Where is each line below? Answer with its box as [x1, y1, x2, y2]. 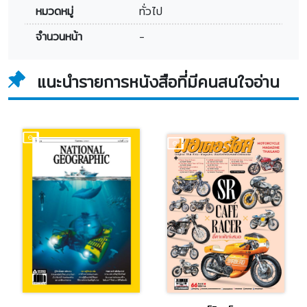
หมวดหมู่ [36, 3, 73, 21]
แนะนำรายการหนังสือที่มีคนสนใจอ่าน [37, 69, 280, 95]
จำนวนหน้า [36, 28, 82, 46]
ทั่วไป [138, 3, 162, 21]
